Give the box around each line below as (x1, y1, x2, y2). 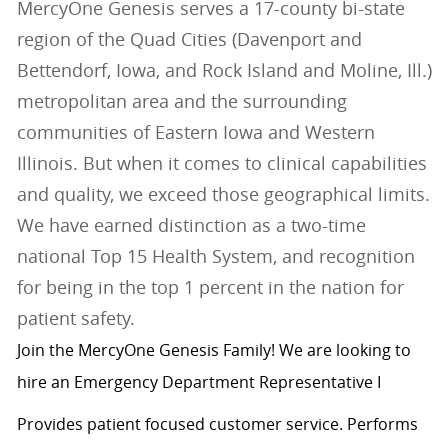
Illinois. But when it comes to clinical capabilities (16, 151, 427, 176)
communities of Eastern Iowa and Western (16, 120, 375, 145)
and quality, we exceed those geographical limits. (16, 182, 430, 207)
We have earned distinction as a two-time (16, 213, 366, 238)
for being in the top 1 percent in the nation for (16, 275, 404, 300)
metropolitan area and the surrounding (16, 89, 347, 114)
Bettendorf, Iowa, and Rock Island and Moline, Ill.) (16, 58, 432, 83)
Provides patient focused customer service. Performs (16, 413, 418, 436)
